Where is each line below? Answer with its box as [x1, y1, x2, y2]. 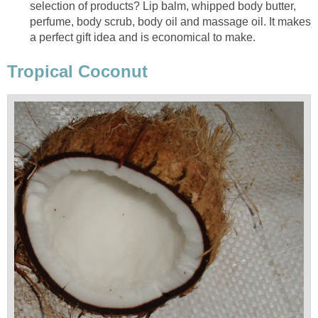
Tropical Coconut [7, 62, 148, 82]
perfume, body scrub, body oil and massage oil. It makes [30, 16, 311, 28]
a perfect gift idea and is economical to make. [30, 31, 256, 44]
